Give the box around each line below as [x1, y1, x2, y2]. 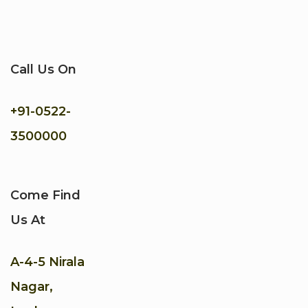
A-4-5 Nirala [10, 254, 85, 270]
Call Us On [10, 62, 76, 78]
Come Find [10, 188, 80, 203]
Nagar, [10, 279, 53, 295]
